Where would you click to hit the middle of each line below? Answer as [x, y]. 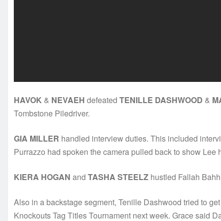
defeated [103, 100]
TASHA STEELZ [118, 177]
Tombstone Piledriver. [52, 113]
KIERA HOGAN [42, 177]
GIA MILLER [37, 139]
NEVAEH [69, 100]
